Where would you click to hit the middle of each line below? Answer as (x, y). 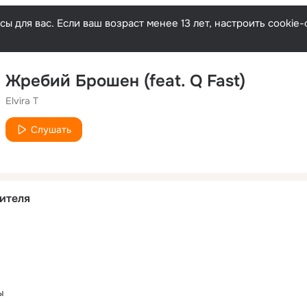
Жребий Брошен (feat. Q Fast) (125, 81)
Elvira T (22, 101)
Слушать (51, 130)
